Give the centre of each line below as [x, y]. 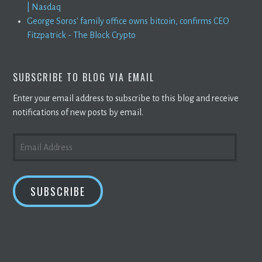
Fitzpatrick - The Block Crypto [82, 35]
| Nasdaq [44, 7]
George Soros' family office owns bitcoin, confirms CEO [128, 21]
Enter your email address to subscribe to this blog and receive [126, 98]
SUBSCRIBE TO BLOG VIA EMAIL [84, 77]
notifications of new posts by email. [78, 112]
